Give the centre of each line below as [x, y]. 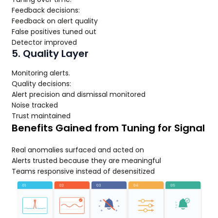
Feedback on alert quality [55, 21]
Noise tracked [35, 105]
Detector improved [44, 42]
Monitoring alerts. [41, 73]
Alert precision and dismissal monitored [79, 94]
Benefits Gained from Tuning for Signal [108, 128]
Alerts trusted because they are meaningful [86, 161]
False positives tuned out [54, 32]
